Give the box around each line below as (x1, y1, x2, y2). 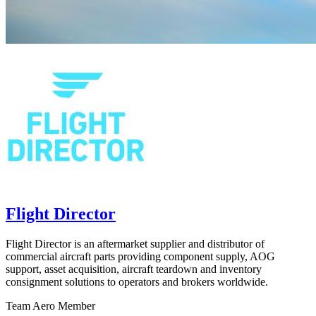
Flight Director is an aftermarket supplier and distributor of (6, 237, 265, 250)
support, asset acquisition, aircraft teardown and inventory (6, 262, 262, 275)
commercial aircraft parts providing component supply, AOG (6, 250, 275, 262)
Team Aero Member (6, 299, 95, 312)
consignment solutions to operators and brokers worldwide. (6, 275, 268, 288)
